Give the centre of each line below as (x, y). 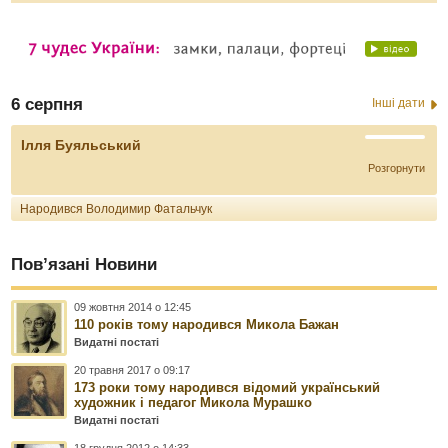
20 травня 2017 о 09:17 (132, 369)
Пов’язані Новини (84, 264)
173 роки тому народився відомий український (227, 387)
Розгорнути (396, 167)
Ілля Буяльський (81, 144)
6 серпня (47, 104)
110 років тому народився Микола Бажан (207, 324)
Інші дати (398, 102)
